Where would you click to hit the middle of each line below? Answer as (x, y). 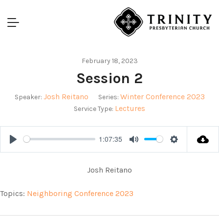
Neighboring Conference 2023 (80, 193)
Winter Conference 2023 (162, 96)
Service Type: (94, 109)
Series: (108, 97)
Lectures (130, 108)
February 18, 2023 (109, 61)
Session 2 (109, 78)
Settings (188, 150)
